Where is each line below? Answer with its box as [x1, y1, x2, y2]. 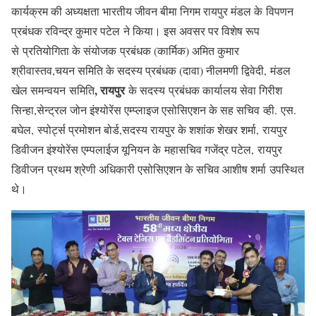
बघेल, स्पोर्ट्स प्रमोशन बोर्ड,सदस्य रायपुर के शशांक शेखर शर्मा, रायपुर [11, 121, 287, 137]
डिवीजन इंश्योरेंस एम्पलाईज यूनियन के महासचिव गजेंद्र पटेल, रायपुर [11, 141, 282, 157]
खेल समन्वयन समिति [11, 82, 95, 97]
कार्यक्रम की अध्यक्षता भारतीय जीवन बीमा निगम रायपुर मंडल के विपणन [11, 3, 293, 18]
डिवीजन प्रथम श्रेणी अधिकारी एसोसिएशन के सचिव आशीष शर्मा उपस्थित [11, 161, 304, 176]
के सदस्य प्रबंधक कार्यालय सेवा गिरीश [125, 82, 282, 97]
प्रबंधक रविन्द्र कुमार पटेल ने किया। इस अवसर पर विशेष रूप [11, 23, 260, 38]
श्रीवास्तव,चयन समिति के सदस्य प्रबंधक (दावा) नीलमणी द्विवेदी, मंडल [11, 62, 291, 78]
